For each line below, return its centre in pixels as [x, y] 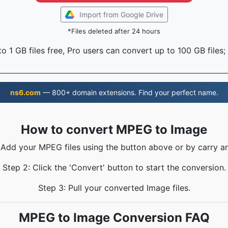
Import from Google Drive [121, 15]
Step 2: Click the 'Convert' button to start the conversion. [114, 167]
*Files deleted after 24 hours [114, 31]
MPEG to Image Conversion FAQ [114, 218]
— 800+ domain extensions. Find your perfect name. [129, 92]
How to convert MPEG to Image [114, 130]
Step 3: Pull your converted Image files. [114, 188]
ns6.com [25, 92]
